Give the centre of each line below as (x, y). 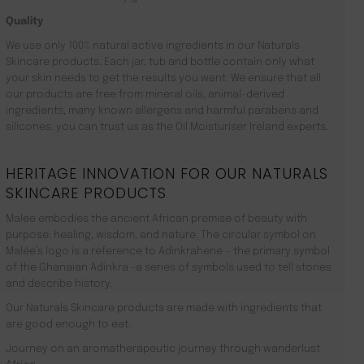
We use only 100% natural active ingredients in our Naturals (153, 45)
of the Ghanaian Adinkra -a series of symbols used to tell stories (169, 267)
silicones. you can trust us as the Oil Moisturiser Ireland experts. (167, 127)
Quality (24, 21)
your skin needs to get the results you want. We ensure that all (163, 78)
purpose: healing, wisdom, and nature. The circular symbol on (161, 235)
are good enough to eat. (68, 324)
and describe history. (59, 284)
